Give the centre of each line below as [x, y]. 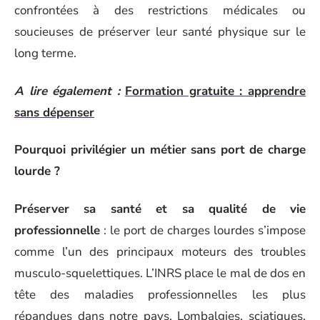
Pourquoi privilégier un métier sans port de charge [160, 150]
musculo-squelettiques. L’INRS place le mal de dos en [160, 273]
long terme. [45, 53]
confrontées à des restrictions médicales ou [160, 10]
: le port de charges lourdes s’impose [203, 230]
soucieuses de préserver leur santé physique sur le [160, 32]
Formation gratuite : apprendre [215, 91]
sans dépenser [54, 112]
